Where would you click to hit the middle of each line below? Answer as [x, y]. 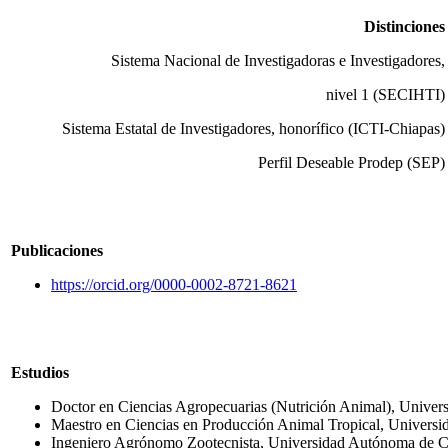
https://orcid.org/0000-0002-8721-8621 [174, 284]
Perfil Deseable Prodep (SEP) [351, 162]
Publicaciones [57, 250]
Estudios [40, 372]
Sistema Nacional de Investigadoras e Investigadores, [278, 60]
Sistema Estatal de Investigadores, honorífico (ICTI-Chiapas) [253, 128]
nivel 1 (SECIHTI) [385, 94]
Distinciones [404, 26]
